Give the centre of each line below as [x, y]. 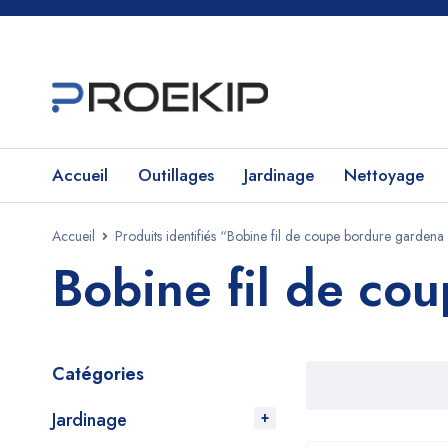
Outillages [176, 175]
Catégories [98, 374]
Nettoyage [384, 175]
